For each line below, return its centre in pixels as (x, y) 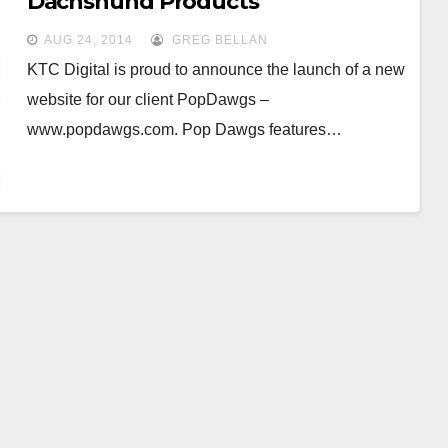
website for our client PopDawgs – (147, 99)
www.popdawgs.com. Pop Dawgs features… (184, 129)
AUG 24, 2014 (88, 40)
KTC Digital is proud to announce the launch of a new (215, 69)
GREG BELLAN (217, 40)
